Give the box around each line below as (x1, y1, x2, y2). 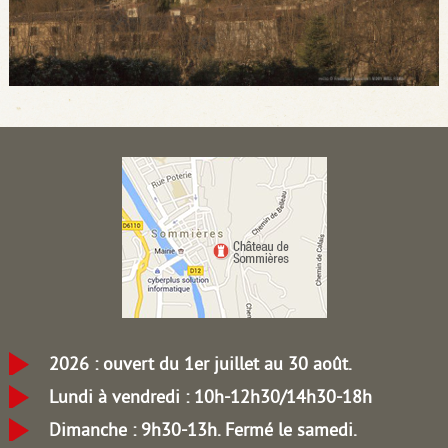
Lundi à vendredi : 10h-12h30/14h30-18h (48, 385, 372, 408)
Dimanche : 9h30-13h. (48, 418, 225, 441)
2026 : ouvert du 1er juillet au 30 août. (48, 352, 352, 375)
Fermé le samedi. (224, 418, 357, 441)
